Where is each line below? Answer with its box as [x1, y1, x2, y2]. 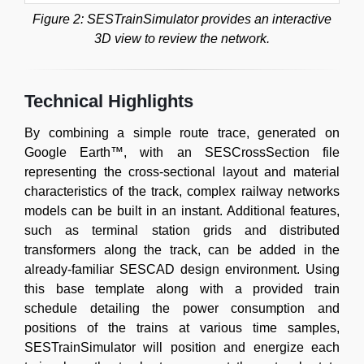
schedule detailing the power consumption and [24, 301, 340, 315]
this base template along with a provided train [24, 281, 340, 296]
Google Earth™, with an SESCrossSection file [24, 145, 340, 159]
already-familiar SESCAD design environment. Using [24, 262, 340, 276]
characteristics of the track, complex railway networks [24, 184, 340, 198]
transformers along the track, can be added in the [24, 242, 340, 257]
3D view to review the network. [94, 31, 270, 45]
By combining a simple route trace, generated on [24, 125, 340, 140]
